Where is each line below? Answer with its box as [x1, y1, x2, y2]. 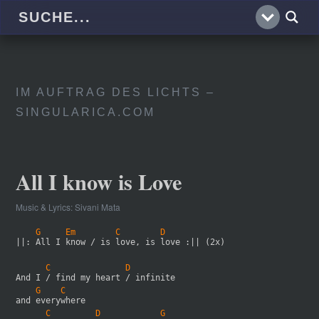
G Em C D [36, 227, 166, 237]
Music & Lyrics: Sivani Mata [16, 201, 121, 213]
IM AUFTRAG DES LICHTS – [16, 86, 216, 98]
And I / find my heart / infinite [16, 273, 176, 283]
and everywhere [16, 296, 86, 305]
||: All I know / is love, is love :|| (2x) [16, 237, 226, 247]
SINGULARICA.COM [16, 106, 156, 118]
